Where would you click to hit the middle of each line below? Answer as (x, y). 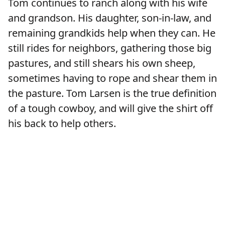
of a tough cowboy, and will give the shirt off (110, 108)
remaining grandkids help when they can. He (112, 33)
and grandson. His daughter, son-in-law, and (110, 18)
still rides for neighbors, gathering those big (110, 48)
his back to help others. (65, 124)
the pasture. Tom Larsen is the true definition (112, 93)
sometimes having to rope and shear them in (113, 78)
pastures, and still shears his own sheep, (102, 63)
